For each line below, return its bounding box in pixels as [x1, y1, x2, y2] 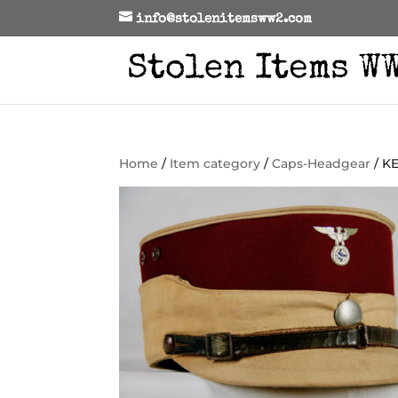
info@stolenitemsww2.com [136, 12, 313, 27]
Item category [170, 155, 261, 171]
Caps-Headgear [272, 155, 371, 171]
